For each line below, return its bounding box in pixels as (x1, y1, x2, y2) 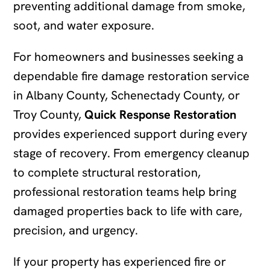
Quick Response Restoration (81, 106, 237, 122)
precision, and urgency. (13, 222, 139, 238)
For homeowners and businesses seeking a (13, 48, 244, 64)
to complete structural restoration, (13, 164, 201, 180)
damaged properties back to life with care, (13, 202, 243, 219)
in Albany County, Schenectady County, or (13, 87, 240, 103)
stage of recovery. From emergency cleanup (13, 145, 250, 161)
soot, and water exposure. (13, 17, 155, 33)
